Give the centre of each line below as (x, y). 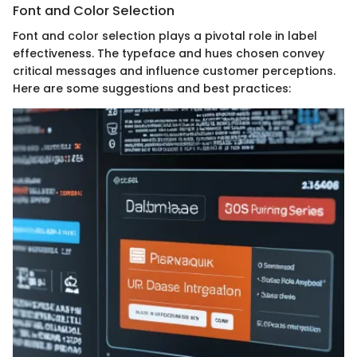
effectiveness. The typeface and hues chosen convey (169, 54)
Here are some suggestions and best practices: (152, 89)
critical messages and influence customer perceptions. (174, 71)
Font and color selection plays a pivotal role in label (165, 36)
